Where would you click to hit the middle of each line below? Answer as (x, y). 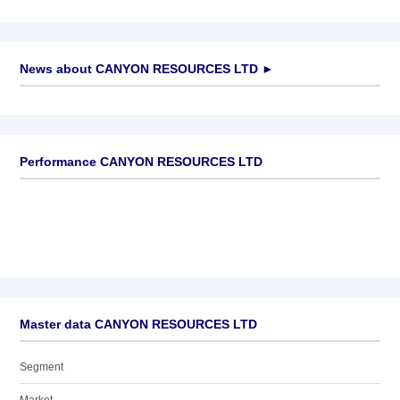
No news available (65, 104)
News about (56, 69)
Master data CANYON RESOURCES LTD (138, 324)
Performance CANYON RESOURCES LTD (141, 162)
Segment (42, 367)
